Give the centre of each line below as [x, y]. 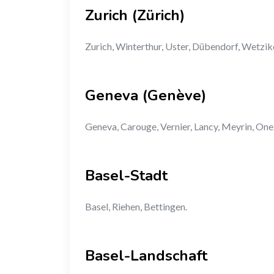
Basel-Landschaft [146, 255]
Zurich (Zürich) [135, 15]
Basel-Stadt [126, 175]
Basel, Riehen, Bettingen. [136, 206]
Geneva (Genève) [146, 95]
